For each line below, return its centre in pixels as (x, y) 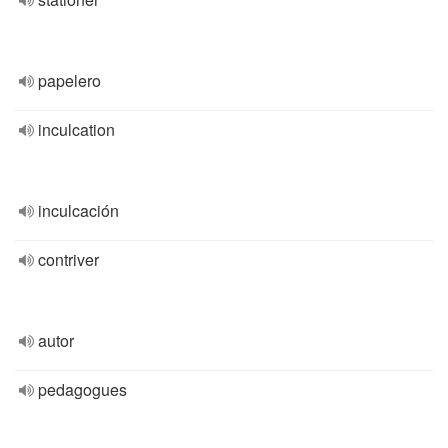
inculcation (76, 129)
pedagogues (82, 389)
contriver (68, 259)
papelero (69, 80)
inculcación (78, 210)
